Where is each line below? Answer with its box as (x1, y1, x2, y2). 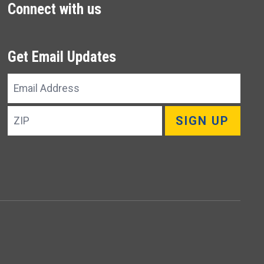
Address (8, 93, 55, 107)
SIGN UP (176, 113, 230, 128)
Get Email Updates (8, 48, 117, 66)
